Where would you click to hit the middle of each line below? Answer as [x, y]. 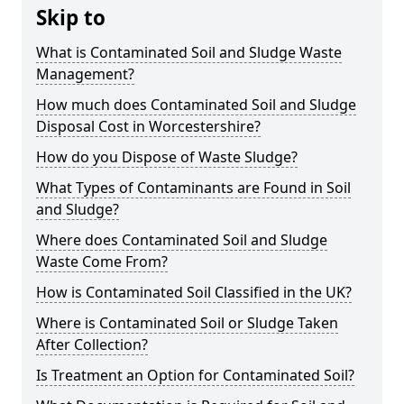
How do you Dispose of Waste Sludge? [167, 157]
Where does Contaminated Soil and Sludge [182, 240]
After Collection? [92, 344]
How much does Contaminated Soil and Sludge [196, 105]
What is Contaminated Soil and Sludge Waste [189, 52]
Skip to [71, 18]
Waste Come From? [102, 262]
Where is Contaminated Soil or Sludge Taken [187, 323]
